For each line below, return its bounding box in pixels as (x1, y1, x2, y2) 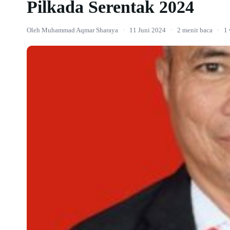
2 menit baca (177, 26, 213, 34)
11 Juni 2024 (129, 26, 166, 34)
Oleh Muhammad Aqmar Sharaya (27, 26, 118, 34)
